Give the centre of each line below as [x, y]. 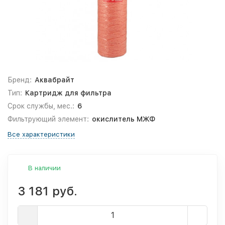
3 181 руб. [47, 191]
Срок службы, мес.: [41, 106]
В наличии [44, 168]
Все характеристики [41, 134]
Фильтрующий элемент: [48, 119]
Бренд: [20, 80]
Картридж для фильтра [68, 93]
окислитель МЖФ [123, 119]
